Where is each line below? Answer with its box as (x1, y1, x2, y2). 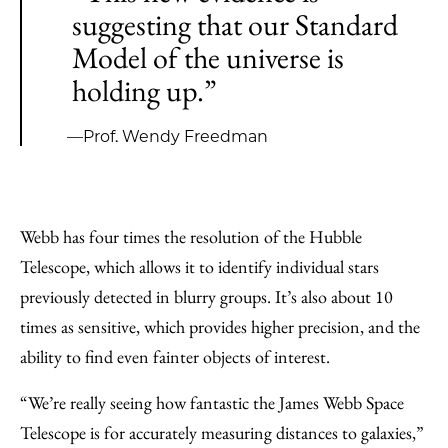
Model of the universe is (72, 38, 344, 77)
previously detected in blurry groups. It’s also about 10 (20, 285, 393, 308)
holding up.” (72, 71, 217, 110)
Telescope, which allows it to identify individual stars (20, 255, 379, 278)
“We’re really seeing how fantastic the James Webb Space (20, 391, 404, 414)
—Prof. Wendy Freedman (67, 127, 269, 146)
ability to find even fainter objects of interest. (20, 345, 342, 368)
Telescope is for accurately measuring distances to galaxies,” (20, 421, 424, 444)
